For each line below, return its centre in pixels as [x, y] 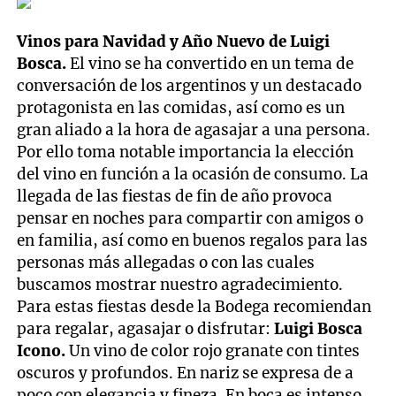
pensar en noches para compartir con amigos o [190, 218]
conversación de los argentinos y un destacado [190, 85]
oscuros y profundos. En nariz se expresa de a [186, 373]
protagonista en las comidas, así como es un [181, 107]
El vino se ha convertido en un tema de [210, 63]
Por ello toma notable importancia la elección [186, 152]
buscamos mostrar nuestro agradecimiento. [180, 284]
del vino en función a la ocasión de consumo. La [193, 174]
